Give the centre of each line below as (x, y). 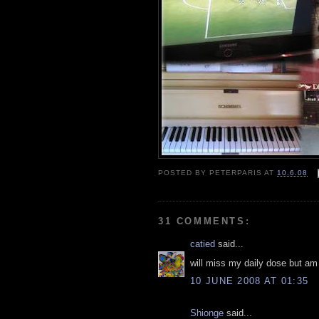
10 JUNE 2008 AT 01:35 (250, 281)
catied (203, 244)
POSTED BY (184, 173)
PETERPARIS (236, 173)
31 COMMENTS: (204, 221)
